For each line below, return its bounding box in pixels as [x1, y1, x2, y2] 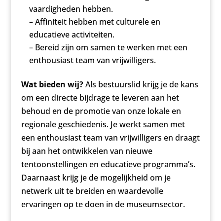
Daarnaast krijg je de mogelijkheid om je [21, 172, 171, 184]
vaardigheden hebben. [29, 3, 113, 15]
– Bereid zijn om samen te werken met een [29, 42, 187, 53]
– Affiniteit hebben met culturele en [29, 16, 160, 28]
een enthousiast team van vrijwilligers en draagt [21, 132, 200, 144]
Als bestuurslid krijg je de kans [83, 79, 198, 90]
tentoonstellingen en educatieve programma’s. [21, 159, 195, 170]
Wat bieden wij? [21, 79, 83, 90]
